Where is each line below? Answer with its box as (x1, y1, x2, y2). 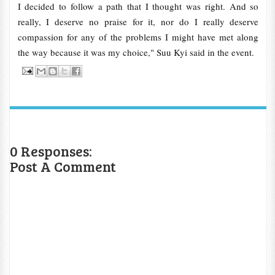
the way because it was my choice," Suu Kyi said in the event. (17, 46, 257, 58)
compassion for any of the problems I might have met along (17, 31, 259, 43)
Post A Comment (10, 156, 116, 176)
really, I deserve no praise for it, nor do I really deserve (17, 15, 259, 28)
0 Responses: (10, 141, 92, 160)
